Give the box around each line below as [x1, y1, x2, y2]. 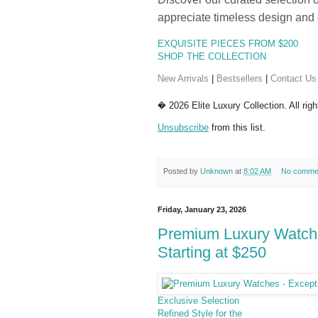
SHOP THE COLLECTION [158, 50, 266, 62]
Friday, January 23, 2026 [158, 204, 246, 214]
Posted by [163, 167, 200, 176]
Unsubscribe [158, 122, 209, 133]
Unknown [200, 167, 233, 176]
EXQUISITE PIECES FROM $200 [158, 38, 298, 49]
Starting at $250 [158, 243, 266, 262]
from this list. [209, 122, 265, 133]
